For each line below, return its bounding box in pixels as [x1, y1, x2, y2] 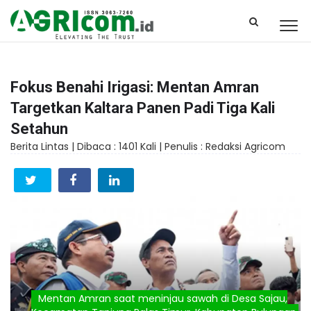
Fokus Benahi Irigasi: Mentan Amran [10, 78, 259, 96]
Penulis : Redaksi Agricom [165, 140, 285, 153]
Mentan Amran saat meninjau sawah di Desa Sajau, [38, 291, 287, 305]
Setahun [10, 120, 68, 137]
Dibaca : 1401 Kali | [77, 140, 165, 153]
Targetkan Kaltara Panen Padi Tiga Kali [10, 99, 275, 117]
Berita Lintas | [10, 140, 77, 153]
